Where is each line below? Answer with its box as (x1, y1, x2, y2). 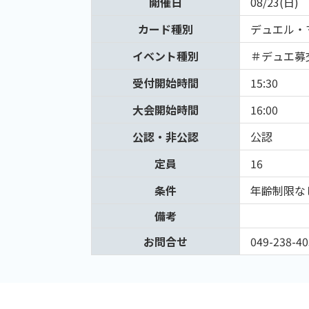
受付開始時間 (132, 74, 199, 92)
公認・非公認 (132, 128, 199, 146)
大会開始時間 (132, 101, 199, 119)
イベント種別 (132, 48, 199, 65)
